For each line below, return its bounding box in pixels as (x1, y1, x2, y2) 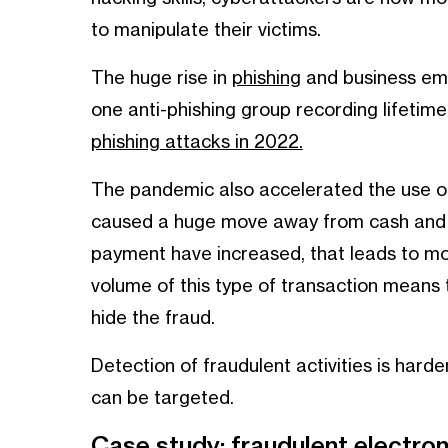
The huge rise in (90, 68, 232, 87)
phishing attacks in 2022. (90, 132, 303, 151)
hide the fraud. (90, 308, 215, 327)
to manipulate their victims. (90, 20, 321, 39)
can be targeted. (90, 388, 234, 407)
